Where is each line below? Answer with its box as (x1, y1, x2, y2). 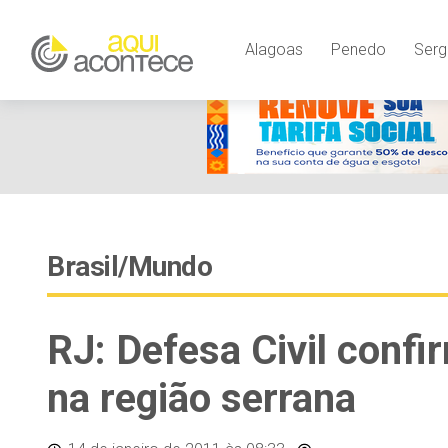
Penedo (330, 39, 386, 59)
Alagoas (244, 39, 303, 59)
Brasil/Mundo (47, 250, 212, 283)
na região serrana (47, 375, 356, 422)
